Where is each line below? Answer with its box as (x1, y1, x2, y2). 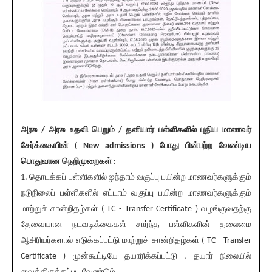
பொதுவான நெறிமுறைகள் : (20, 157, 116, 167)
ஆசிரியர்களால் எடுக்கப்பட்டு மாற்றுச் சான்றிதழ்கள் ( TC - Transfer (20, 236, 252, 246)
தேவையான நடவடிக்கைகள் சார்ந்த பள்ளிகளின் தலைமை (20, 220, 252, 230)
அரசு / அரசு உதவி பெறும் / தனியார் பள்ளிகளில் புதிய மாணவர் (20, 126, 252, 135)
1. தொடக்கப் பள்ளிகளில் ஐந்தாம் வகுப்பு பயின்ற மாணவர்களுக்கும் (20, 173, 252, 183)
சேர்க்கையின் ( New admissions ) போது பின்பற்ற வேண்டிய (20, 141, 252, 151)
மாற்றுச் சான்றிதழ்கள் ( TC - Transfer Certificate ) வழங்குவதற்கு (20, 205, 252, 214)
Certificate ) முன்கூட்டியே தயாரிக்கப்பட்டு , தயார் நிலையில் (20, 252, 252, 262)
